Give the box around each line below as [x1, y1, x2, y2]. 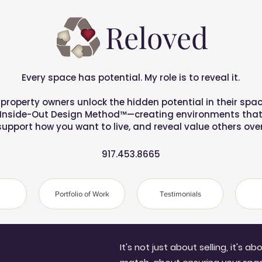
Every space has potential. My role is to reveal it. [22, 71, 240, 84]
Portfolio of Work [54, 189, 109, 198]
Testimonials [159, 189, 201, 198]
